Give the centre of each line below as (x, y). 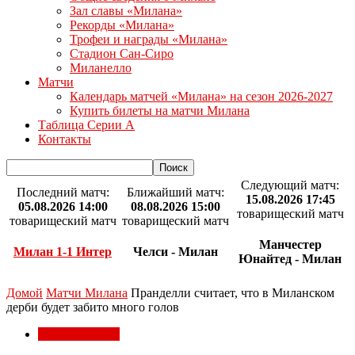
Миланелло (101, 68)
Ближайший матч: (175, 192)
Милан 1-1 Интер (63, 252)
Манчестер (290, 245)
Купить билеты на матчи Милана (160, 111)
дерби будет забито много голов (93, 307)
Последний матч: (63, 192)
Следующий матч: (290, 185)
